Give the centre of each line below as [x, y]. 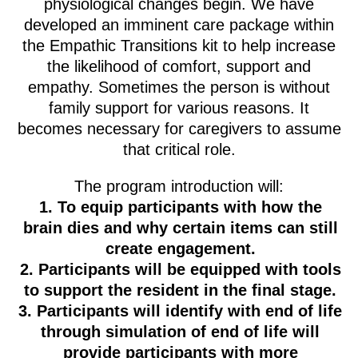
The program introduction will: [179, 186]
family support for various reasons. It [179, 108]
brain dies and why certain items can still [180, 228]
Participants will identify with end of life [189, 311]
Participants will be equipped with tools [189, 269]
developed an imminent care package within [179, 25]
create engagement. [180, 249]
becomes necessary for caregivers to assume [179, 129]
